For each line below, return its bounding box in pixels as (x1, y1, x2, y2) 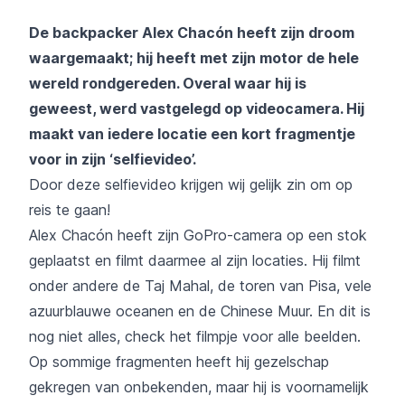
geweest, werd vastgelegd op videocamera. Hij (29, 99, 364, 118)
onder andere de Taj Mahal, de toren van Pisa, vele (29, 276, 372, 295)
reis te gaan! (29, 200, 110, 219)
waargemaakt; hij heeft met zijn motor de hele (29, 48, 359, 67)
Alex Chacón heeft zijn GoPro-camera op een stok (29, 225, 367, 244)
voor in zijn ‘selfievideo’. (29, 149, 196, 168)
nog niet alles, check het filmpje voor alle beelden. (29, 326, 361, 345)
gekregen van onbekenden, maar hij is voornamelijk (29, 377, 369, 396)
